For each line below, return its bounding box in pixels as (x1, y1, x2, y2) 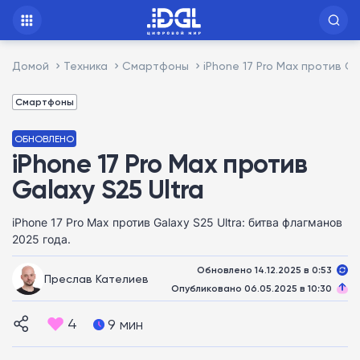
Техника (63, 59, 108, 72)
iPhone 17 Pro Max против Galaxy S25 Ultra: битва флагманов (12, 214, 342, 231)
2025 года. (12, 231, 71, 247)
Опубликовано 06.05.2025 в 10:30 (171, 281, 332, 294)
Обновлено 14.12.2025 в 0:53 (197, 263, 332, 276)
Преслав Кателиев (44, 271, 149, 285)
